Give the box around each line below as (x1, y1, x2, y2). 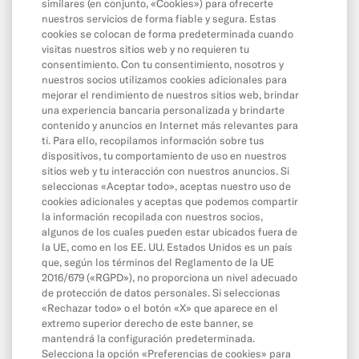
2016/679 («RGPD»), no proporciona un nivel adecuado (41, 271, 297, 284)
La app (17, 75, 57, 92)
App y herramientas (17, 49, 135, 66)
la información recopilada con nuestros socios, (41, 210, 263, 223)
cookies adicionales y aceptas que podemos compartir (41, 195, 298, 208)
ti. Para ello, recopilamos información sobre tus (41, 134, 264, 147)
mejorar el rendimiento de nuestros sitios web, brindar (41, 88, 299, 101)
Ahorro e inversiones (17, 315, 138, 332)
